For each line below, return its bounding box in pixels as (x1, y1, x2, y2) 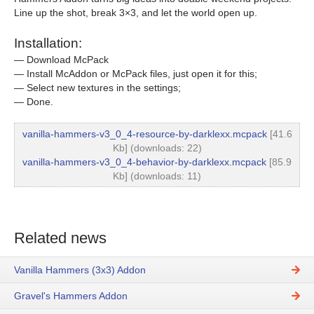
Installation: (14, 35, 82, 50)
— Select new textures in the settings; (14, 81, 181, 93)
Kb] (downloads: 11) (113, 170, 201, 182)
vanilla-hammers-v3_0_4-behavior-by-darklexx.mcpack (22, 156, 266, 168)
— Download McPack (14, 53, 109, 65)
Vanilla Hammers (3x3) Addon (14, 264, 146, 275)
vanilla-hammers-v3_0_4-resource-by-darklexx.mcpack (22, 128, 267, 139)
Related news (14, 228, 107, 247)
